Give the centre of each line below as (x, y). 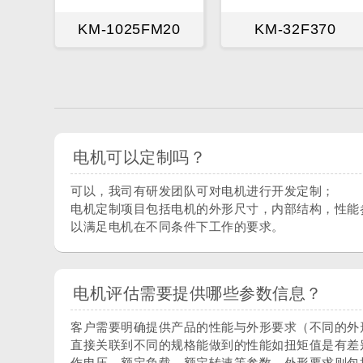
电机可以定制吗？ (139, 157)
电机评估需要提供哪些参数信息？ (198, 293)
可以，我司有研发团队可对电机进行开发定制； (203, 190)
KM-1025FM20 (129, 29)
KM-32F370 (295, 29)
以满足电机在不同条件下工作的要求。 (177, 226)
